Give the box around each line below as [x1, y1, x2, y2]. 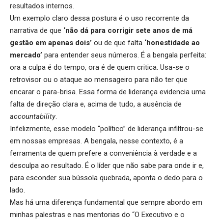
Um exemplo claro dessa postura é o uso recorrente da [10, 13, 189, 23]
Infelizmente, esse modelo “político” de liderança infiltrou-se [10, 124, 203, 133]
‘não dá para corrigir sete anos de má [63, 26, 192, 35]
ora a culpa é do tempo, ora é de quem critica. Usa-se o [10, 62, 190, 72]
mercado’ [10, 50, 42, 59]
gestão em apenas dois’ [10, 38, 92, 47]
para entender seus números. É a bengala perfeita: [42, 50, 206, 59]
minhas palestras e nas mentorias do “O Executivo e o [10, 210, 185, 219]
